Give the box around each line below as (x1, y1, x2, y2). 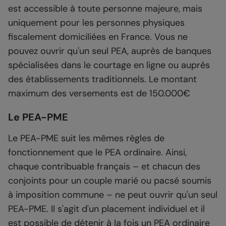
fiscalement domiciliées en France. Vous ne (8, 31, 188, 43)
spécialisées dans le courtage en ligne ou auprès (8, 59, 210, 72)
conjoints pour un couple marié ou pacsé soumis (8, 175, 211, 187)
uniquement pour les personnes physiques (8, 17, 185, 29)
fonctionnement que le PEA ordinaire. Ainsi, (8, 146, 187, 159)
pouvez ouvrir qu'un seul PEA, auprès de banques (8, 45, 211, 58)
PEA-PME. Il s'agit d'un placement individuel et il (8, 203, 205, 215)
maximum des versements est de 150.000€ (8, 87, 190, 100)
